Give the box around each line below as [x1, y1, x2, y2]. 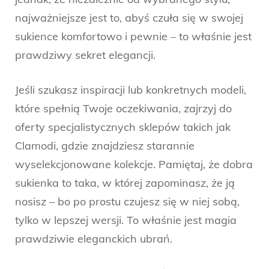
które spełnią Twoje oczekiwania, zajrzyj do [15, 101, 232, 115]
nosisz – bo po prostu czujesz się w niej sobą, [15, 194, 240, 208]
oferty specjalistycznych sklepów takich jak [15, 119, 231, 134]
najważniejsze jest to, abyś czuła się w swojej [15, 10, 243, 25]
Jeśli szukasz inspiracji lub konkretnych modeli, [15, 82, 246, 97]
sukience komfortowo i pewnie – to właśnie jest [15, 29, 252, 43]
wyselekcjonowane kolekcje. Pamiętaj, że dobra [15, 157, 253, 171]
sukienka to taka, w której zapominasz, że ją [15, 175, 235, 190]
